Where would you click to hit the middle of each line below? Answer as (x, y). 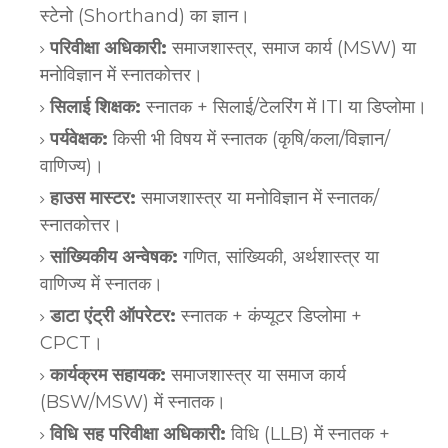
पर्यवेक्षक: (79, 138)
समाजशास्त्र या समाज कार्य (256, 374)
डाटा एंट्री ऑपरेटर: (113, 315)
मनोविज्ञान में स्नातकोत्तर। (121, 74)
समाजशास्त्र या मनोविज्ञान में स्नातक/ (257, 197)
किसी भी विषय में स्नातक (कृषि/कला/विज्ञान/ (249, 138)
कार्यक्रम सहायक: (108, 374)
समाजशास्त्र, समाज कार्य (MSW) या (291, 47)
